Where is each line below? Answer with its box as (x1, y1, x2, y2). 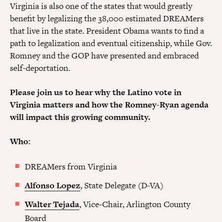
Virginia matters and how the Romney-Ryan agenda (10, 99, 209, 111)
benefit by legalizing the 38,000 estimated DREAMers (10, 12, 204, 24)
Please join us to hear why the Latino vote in (10, 86, 181, 98)
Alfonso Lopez (25, 179, 80, 191)
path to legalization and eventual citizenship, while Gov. (10, 37, 212, 49)
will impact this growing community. (10, 111, 150, 123)
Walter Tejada (25, 198, 79, 210)
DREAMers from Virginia (25, 161, 117, 172)
